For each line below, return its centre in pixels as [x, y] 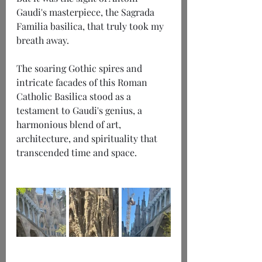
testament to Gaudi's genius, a [80, 111]
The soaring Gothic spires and [80, 68]
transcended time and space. [77, 153]
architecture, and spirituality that [88, 139]
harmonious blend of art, [70, 125]
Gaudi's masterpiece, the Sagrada [87, 12]
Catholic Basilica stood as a [75, 96]
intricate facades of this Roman [83, 82]
